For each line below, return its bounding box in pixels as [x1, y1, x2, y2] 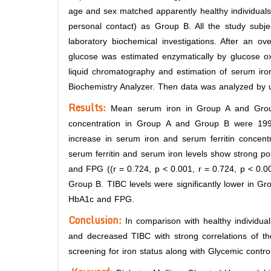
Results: [68, 100, 111, 116]
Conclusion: [68, 212, 125, 229]
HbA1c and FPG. [68, 195, 134, 204]
